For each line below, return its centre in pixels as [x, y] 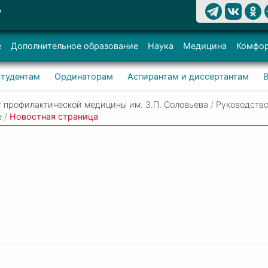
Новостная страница [54, 116]
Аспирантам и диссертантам [188, 76]
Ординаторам [83, 76]
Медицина [205, 46]
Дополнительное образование [74, 46]
